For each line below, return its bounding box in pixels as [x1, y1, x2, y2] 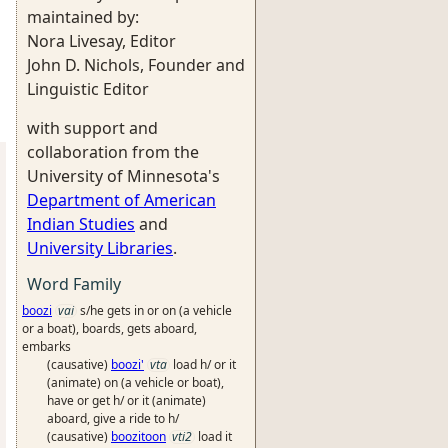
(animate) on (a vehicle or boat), [47, 374, 224, 391]
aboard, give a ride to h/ [47, 410, 179, 427]
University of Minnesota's [27, 165, 220, 187]
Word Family [27, 273, 121, 295]
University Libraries [27, 237, 173, 259]
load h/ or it [173, 356, 236, 373]
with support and [27, 117, 158, 139]
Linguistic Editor [27, 78, 149, 100]
